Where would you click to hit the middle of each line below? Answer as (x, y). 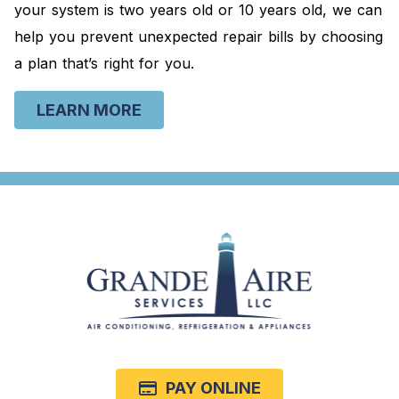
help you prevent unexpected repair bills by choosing (199, 37)
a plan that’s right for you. (104, 64)
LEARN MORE (89, 110)
